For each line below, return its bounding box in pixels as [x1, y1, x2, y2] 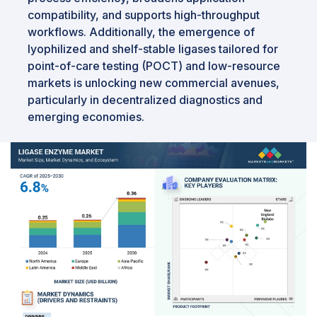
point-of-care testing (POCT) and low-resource [28, 58, 280, 73]
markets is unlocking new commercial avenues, [28, 75, 279, 90]
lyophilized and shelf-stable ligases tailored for [28, 41, 278, 56]
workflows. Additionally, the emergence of [28, 24, 255, 39]
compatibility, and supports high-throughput [28, 7, 260, 22]
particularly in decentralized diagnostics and [28, 92, 263, 107]
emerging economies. [28, 109, 144, 124]
